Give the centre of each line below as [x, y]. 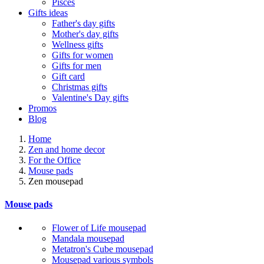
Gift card [68, 76]
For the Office [55, 160]
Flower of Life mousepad [99, 227]
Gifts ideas [48, 13]
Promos [42, 108]
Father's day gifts [83, 23]
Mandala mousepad [88, 238]
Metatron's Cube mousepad [103, 249]
